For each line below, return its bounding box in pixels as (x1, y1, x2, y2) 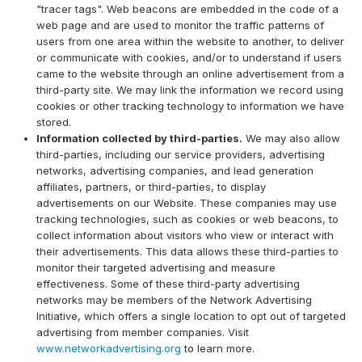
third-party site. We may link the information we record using (36, 83, 343, 96)
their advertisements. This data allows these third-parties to (36, 245, 339, 258)
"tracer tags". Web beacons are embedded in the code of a (36, 2, 339, 15)
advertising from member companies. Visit (36, 326, 249, 339)
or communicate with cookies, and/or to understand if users (36, 51, 342, 64)
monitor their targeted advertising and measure (36, 261, 276, 274)
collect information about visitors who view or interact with (36, 229, 334, 242)
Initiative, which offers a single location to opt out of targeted (36, 309, 346, 322)
